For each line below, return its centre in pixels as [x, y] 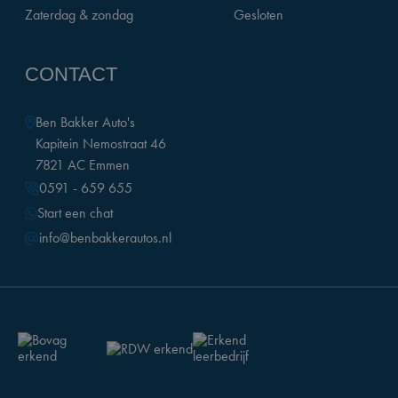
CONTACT [71, 74]
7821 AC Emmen [83, 165]
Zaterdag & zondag [79, 15]
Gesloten [259, 15]
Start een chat [75, 213]
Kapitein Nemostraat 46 [101, 143]
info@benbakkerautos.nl [105, 238]
